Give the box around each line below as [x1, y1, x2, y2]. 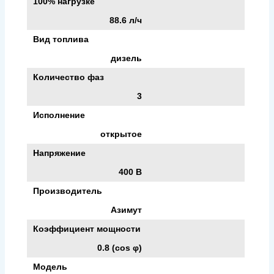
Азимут [111, 204, 142, 215]
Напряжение [33, 147, 86, 158]
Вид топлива [33, 34, 89, 44]
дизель [111, 53, 142, 63]
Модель [33, 261, 67, 272]
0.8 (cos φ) [97, 242, 142, 253]
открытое [100, 128, 142, 139]
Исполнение [33, 109, 85, 120]
